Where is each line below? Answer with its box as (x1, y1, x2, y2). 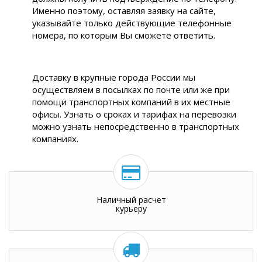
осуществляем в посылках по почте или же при (32, 84, 230, 95)
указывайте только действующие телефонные (32, 17, 232, 29)
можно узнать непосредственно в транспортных (32, 120, 239, 132)
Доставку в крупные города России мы (32, 71, 195, 83)
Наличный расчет (96, 194, 166, 205)
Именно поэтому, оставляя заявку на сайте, (32, 5, 216, 16)
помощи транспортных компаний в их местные (32, 96, 230, 108)
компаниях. (32, 133, 78, 144)
